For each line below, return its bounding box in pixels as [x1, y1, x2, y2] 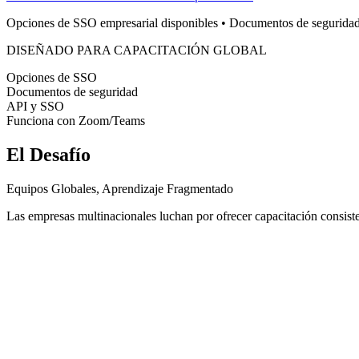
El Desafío [6, 143, 91, 165]
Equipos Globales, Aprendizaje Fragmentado [6, 181, 233, 196]
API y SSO [6, 99, 64, 113]
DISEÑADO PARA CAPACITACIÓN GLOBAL [6, 42, 267, 57]
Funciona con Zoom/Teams [6, 113, 145, 127]
